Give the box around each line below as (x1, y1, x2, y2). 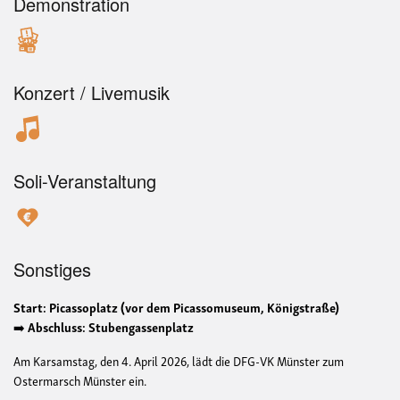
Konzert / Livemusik (13, 79, 170, 105)
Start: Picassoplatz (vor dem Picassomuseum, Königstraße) (13, 296, 339, 317)
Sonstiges (13, 255, 91, 282)
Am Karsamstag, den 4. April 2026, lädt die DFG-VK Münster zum (13, 350, 344, 371)
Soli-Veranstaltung (13, 167, 156, 194)
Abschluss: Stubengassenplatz (28, 315, 194, 337)
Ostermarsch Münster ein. (13, 370, 146, 391)
